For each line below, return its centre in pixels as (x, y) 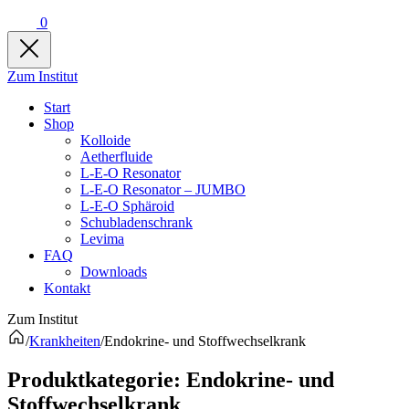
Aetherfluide (116, 157)
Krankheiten (65, 341)
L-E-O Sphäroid (127, 206)
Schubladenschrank (136, 222)
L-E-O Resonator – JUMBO (163, 189)
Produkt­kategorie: (97, 379)
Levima (102, 239)
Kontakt (67, 288)
